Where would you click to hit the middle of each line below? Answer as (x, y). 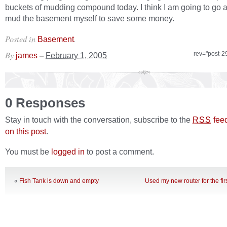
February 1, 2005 (76, 55)
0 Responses (45, 103)
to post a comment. (119, 152)
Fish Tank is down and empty (59, 181)
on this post (26, 131)
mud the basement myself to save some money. (90, 18)
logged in (68, 152)
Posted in (21, 39)
